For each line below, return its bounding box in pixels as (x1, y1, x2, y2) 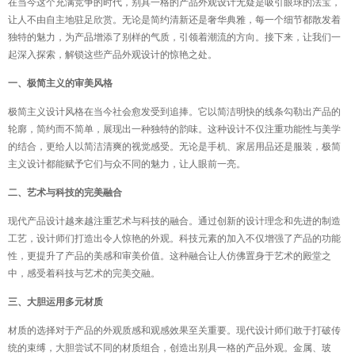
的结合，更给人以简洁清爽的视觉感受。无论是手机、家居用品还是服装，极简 (8, 141, 341, 152)
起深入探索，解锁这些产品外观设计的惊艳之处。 (8, 49, 217, 60)
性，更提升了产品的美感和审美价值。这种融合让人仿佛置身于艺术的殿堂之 (8, 250, 331, 261)
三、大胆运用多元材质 (8, 296, 103, 307)
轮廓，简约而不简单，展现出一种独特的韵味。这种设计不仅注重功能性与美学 (8, 124, 341, 135)
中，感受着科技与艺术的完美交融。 (8, 268, 160, 279)
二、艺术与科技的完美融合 (8, 187, 122, 198)
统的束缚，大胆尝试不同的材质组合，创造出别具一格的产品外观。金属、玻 (8, 342, 331, 353)
